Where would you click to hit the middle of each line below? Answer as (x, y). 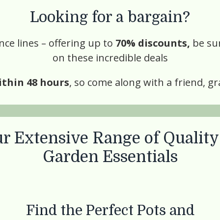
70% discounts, (154, 43)
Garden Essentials (110, 157)
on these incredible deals (110, 58)
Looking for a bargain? (110, 17)
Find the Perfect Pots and (110, 211)
